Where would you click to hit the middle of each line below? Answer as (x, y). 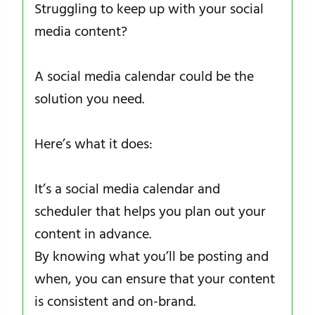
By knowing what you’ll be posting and (152, 256)
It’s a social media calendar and (127, 189)
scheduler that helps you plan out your (150, 211)
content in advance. (93, 234)
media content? (81, 31)
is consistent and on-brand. (115, 301)
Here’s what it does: (94, 144)
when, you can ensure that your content (155, 279)
